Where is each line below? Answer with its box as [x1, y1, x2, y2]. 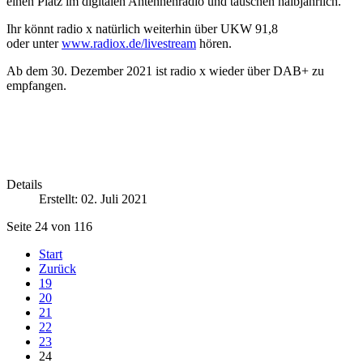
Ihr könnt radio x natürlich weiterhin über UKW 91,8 [6, 22, 278, 36]
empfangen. [6, 79, 66, 93]
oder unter [6, 36, 62, 51]
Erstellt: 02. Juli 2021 [39, 192, 147, 207]
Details [6, 177, 42, 192]
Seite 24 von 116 [6, 220, 92, 234]
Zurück [39, 262, 76, 276]
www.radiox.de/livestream [62, 36, 196, 51]
